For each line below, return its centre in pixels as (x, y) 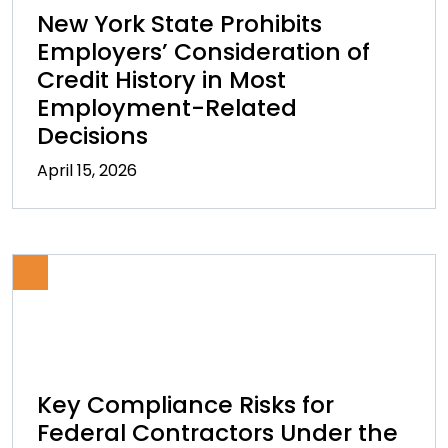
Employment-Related (167, 107)
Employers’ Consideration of (203, 51)
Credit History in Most (161, 79)
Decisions (92, 135)
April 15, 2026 (87, 170)
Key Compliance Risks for (185, 404)
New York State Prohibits (179, 23)
